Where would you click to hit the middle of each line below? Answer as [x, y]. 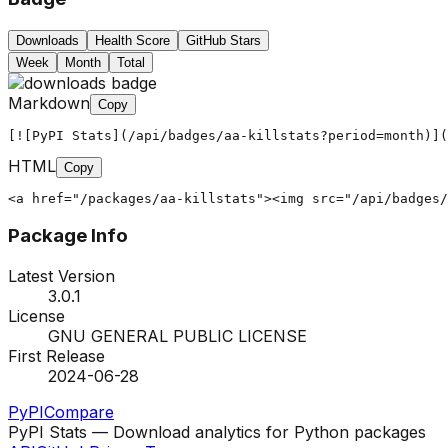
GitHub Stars [223, 40]
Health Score [132, 40]
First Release [56, 356]
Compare [79, 412]
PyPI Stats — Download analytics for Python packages [217, 432]
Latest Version [61, 276]
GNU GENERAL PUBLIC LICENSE [177, 336]
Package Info [68, 236]
